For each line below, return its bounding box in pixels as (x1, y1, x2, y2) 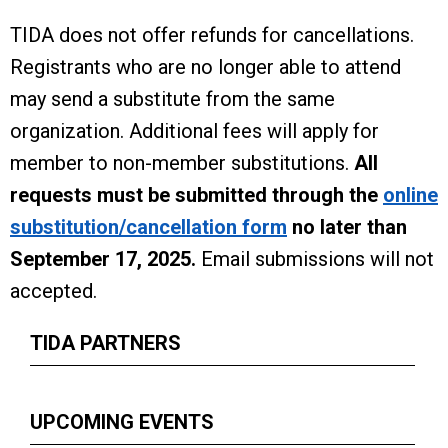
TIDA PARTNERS (30, 331, 181, 355)
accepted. (10, 279, 102, 303)
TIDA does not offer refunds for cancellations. (10, 23, 414, 47)
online (383, 183, 438, 207)
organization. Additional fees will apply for (10, 119, 379, 143)
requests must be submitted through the (10, 183, 383, 207)
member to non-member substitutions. (10, 151, 354, 175)
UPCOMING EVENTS (30, 410, 214, 434)
